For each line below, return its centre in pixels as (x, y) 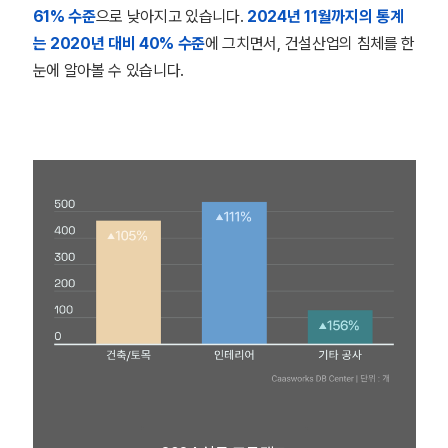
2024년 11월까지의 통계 (325, 16)
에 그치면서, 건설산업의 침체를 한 (310, 43)
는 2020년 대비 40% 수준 (119, 43)
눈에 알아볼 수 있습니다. (108, 70)
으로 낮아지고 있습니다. (171, 16)
